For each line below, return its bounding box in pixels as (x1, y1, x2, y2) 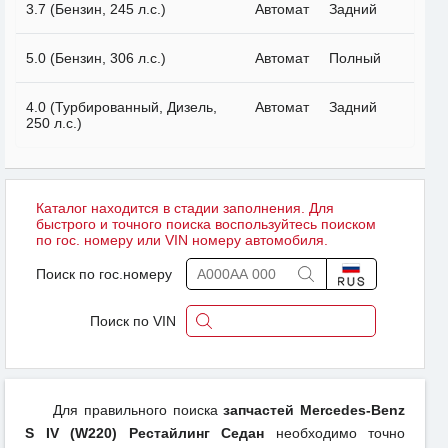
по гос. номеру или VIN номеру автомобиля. (36, 232, 328, 249)
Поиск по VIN (90, 313, 176, 330)
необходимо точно (264, 425, 405, 442)
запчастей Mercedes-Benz (223, 402, 405, 419)
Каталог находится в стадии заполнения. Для (36, 200, 334, 217)
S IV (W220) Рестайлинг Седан (25, 425, 264, 442)
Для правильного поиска (53, 402, 224, 419)
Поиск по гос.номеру (36, 266, 172, 283)
